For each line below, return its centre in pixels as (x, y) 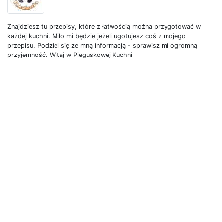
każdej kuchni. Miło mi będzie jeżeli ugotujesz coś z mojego (97, 36)
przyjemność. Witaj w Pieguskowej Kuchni (70, 55)
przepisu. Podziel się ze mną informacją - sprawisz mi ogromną (102, 46)
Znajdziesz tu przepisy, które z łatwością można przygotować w (104, 27)
